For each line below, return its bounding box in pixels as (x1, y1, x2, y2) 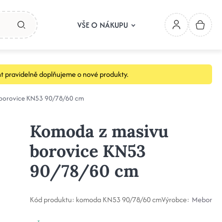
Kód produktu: (29, 194, 74, 205)
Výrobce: (161, 194, 189, 205)
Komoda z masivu (29, 120, 168, 142)
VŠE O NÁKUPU (77, 19, 128, 31)
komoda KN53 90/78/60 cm (75, 194, 162, 205)
